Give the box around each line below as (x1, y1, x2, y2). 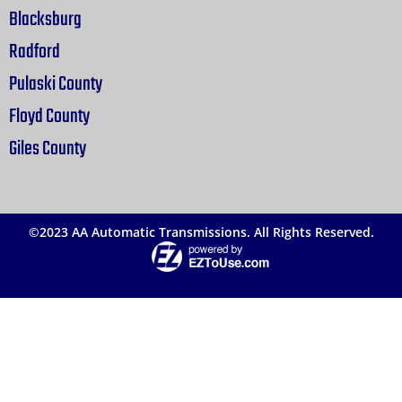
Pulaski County (9, 68, 102, 100)
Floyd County (9, 100, 90, 132)
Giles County (9, 133, 86, 164)
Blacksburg (9, 4, 82, 35)
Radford (9, 36, 60, 67)
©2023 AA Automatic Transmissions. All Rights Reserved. (28, 223, 374, 241)
